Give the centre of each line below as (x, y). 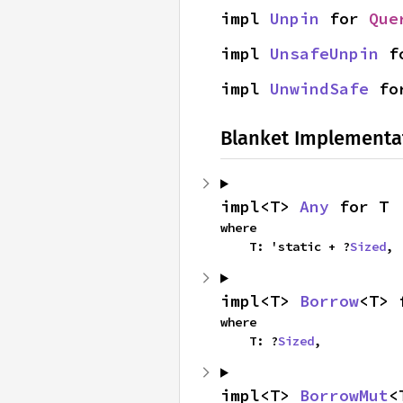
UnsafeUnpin (324, 53)
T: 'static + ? (300, 246)
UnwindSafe (319, 88)
